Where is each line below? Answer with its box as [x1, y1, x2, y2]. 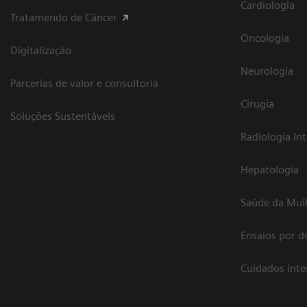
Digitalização [10, 44, 71, 58]
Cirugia [241, 97, 274, 111]
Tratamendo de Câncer [10, 11, 117, 25]
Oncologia [241, 32, 289, 45]
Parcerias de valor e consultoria [10, 77, 158, 90]
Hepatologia [241, 163, 299, 177]
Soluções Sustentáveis [10, 110, 115, 123]
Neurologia [241, 64, 293, 78]
